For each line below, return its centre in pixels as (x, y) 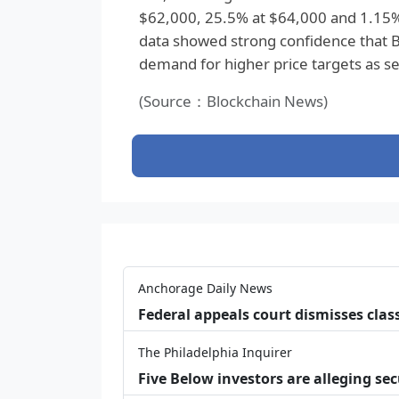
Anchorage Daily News (205, 288)
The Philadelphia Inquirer (215, 352)
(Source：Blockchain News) (233, 101)
